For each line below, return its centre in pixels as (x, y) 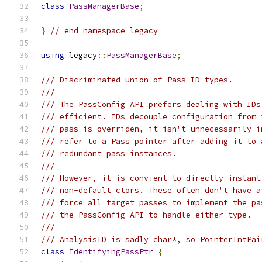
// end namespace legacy (104, 31)
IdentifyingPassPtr (111, 252)
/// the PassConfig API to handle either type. (146, 215)
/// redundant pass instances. (109, 154)
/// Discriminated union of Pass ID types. (137, 80)
